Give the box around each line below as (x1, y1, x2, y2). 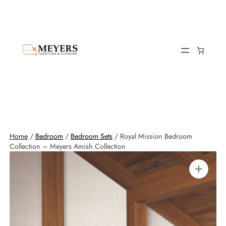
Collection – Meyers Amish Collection (9, 141, 126, 151)
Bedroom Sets (70, 131, 112, 141)
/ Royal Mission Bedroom (112, 131, 192, 141)
